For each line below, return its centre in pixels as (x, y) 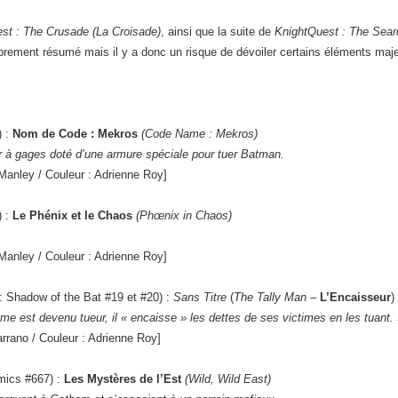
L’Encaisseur (355, 298)
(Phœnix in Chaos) (182, 216)
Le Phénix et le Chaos (72, 216)
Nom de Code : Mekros (75, 134)
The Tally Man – (277, 298)
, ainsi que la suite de (218, 32)
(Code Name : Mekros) (199, 134)
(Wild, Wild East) (228, 379)
